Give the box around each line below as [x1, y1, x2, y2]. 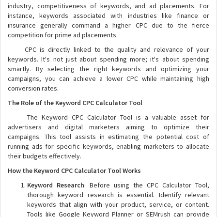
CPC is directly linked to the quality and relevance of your [8, 45, 209, 54]
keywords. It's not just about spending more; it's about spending [8, 55, 209, 63]
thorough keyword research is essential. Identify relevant [27, 190, 209, 199]
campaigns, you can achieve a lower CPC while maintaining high [8, 74, 209, 83]
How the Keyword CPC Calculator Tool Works [8, 166, 141, 175]
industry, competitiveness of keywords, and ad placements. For [8, 1, 209, 10]
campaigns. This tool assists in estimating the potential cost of [8, 132, 209, 141]
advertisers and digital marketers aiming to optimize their [8, 123, 209, 131]
